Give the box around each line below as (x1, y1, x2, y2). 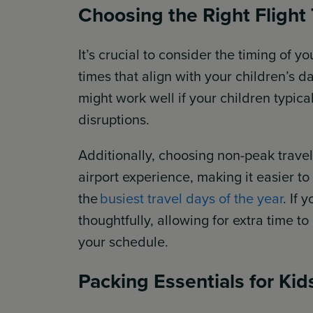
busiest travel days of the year (100, 187, 283, 209)
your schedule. (78, 231, 168, 252)
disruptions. (78, 108, 150, 130)
